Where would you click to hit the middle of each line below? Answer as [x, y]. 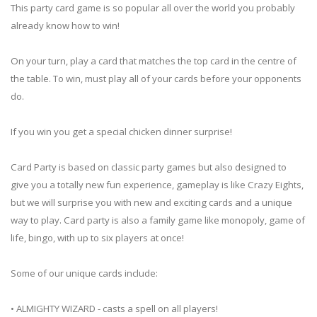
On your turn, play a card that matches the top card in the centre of [154, 61]
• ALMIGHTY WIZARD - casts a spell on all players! [114, 309]
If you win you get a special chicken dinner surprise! [121, 132]
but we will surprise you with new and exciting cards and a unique [151, 203]
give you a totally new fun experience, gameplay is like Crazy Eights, [157, 185]
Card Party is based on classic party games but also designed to [149, 167]
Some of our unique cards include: [84, 273]
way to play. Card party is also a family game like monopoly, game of [158, 220]
